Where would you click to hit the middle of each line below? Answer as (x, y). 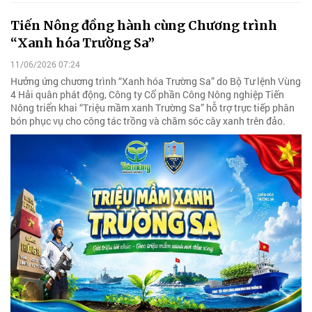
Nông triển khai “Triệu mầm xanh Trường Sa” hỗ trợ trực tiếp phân (153, 107)
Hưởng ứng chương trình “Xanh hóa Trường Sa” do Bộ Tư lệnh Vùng (156, 81)
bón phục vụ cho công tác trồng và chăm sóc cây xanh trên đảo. (148, 120)
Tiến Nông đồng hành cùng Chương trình (144, 25)
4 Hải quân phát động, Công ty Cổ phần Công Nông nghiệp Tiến (147, 94)
